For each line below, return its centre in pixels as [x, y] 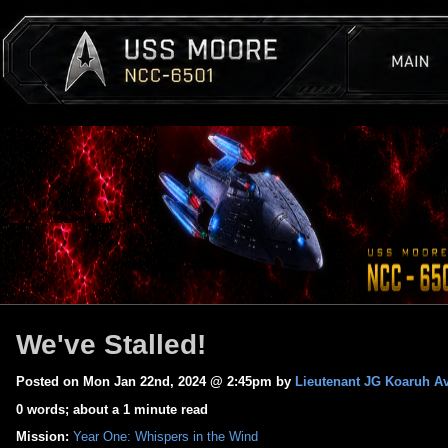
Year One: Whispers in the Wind [165, 437]
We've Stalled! [111, 344]
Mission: [42, 437]
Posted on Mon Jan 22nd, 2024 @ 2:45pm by [155, 381]
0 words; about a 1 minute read [112, 409]
